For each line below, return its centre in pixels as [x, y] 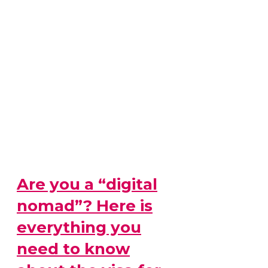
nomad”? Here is [85, 206]
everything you [79, 228]
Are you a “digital [87, 185]
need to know [73, 249]
